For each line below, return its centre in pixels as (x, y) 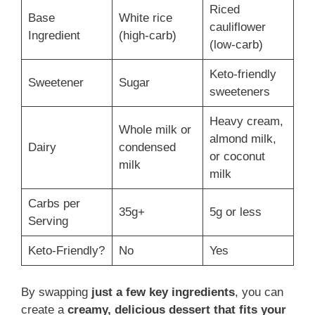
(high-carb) (147, 35)
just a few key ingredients (163, 292)
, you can (259, 292)
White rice (145, 18)
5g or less (235, 212)
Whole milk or (155, 129)
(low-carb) (236, 44)
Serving (48, 221)
